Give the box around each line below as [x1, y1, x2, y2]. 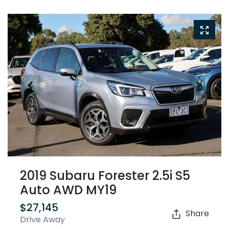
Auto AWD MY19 [20, 181, 117, 199]
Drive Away [20, 214, 65, 226]
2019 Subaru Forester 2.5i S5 [20, 167, 190, 185]
